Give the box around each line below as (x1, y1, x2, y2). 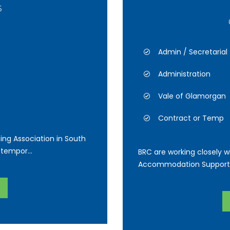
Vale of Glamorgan (158, 91, 226, 101)
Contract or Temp (158, 113, 224, 123)
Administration (158, 69, 210, 79)
